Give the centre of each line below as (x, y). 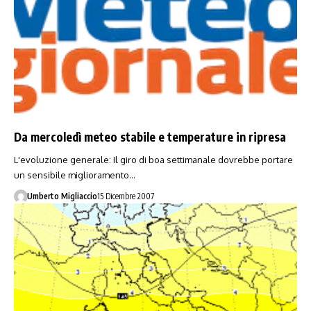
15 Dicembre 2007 (125, 196)
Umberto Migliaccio (62, 196)
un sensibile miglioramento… (75, 175)
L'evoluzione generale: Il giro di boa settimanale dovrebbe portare (153, 159)
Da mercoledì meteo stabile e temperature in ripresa (150, 136)
